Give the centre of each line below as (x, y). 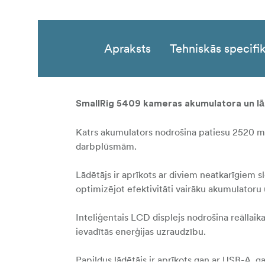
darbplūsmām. (107, 146)
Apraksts (127, 48)
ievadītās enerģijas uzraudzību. (142, 231)
